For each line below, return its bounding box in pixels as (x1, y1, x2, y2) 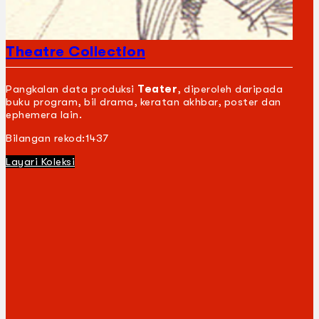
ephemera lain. (6, 108, 82, 121)
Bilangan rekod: (6, 131, 85, 145)
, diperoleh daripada (177, 82, 283, 95)
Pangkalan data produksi (6, 82, 137, 95)
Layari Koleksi (6, 155, 75, 168)
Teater (137, 82, 177, 95)
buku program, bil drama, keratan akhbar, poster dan (6, 95, 281, 108)
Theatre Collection (6, 43, 145, 60)
